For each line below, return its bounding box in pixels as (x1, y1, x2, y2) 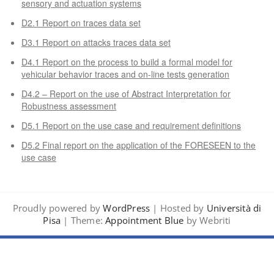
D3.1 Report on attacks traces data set (21, 35, 171, 48)
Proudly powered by (12, 201, 103, 214)
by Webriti (183, 213, 231, 226)
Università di (206, 201, 262, 214)
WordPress (103, 201, 150, 214)
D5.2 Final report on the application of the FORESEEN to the (21, 138, 256, 151)
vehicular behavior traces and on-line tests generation (21, 67, 229, 80)
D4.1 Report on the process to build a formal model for (21, 55, 232, 68)
